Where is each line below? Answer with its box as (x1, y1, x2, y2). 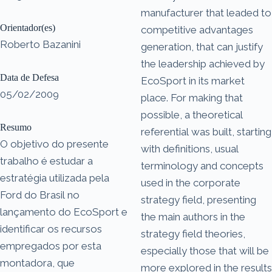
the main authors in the (141, 210, 245, 223)
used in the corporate (141, 176, 240, 189)
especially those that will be (141, 244, 269, 257)
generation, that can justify (141, 40, 263, 53)
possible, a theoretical (141, 108, 243, 121)
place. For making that (141, 91, 243, 104)
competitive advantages (141, 23, 253, 36)
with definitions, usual (141, 142, 239, 155)
